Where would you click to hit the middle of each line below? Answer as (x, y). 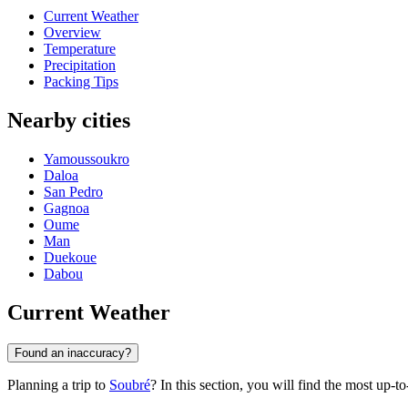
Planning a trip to (58, 384)
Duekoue (70, 258)
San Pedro (73, 192)
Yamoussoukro (87, 159)
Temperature (80, 49)
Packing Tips (81, 82)
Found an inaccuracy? (73, 352)
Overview (72, 33)
